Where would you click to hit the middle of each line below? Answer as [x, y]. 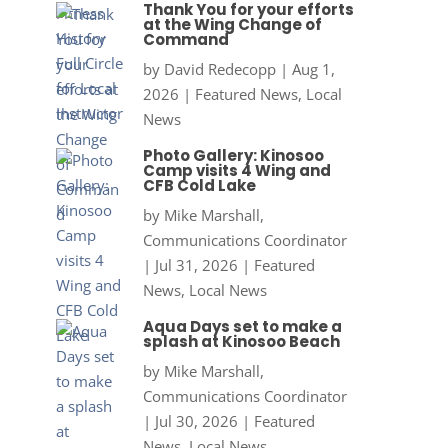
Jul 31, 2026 [196, 265]
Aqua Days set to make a [242, 327]
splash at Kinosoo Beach [241, 342]
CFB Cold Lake [199, 186]
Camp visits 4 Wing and [236, 171]
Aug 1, [313, 69]
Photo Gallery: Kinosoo [233, 156]
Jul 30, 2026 [196, 421]
